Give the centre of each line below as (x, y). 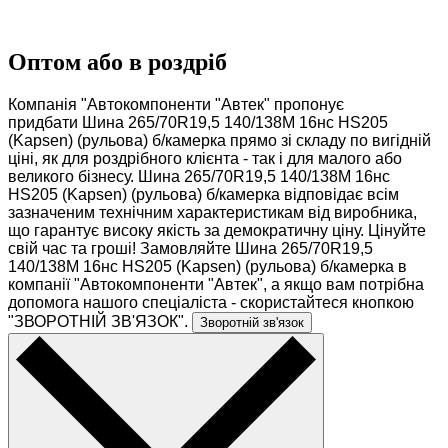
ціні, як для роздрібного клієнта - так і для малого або (205, 158)
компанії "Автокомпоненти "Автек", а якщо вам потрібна (216, 284)
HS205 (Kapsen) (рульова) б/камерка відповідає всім (203, 194)
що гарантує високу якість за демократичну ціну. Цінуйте (217, 230)
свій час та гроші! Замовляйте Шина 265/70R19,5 (190, 248)
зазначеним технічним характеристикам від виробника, (212, 212)
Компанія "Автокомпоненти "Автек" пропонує (176, 104)
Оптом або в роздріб (117, 62)
